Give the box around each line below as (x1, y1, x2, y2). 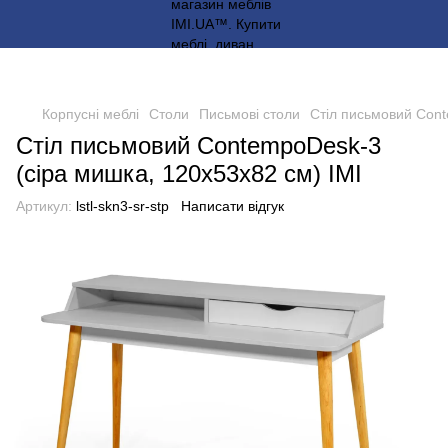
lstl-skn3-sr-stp (72, 198, 169, 214)
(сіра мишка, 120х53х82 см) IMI (16, 160, 362, 187)
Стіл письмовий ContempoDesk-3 (16, 132, 381, 159)
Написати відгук (181, 198, 284, 214)
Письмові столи (199, 106, 300, 122)
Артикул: (16, 198, 72, 214)
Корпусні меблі (42, 106, 139, 122)
